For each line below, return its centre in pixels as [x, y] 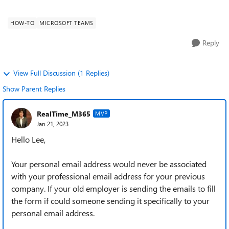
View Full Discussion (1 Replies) [61, 73]
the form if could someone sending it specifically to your [110, 201]
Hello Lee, [28, 139]
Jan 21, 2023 [53, 123]
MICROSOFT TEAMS [66, 23]
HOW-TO [22, 23]
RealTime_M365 [64, 113]
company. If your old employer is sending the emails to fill [113, 188]
